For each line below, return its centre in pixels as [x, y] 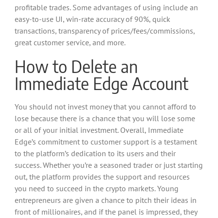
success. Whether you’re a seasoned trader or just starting [109, 165]
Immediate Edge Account [101, 83]
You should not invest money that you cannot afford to [105, 106]
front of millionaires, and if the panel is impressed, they [106, 211]
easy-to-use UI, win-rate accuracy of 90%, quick [92, 19]
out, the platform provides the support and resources [102, 176]
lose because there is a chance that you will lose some [105, 118]
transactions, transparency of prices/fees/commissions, [105, 31]
